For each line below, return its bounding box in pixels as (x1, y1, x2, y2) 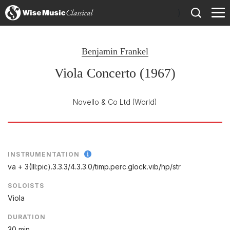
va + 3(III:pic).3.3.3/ (8, 162, 70, 171)
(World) (132, 98, 157, 106)
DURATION (8, 213, 46, 221)
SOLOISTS (8, 182, 44, 190)
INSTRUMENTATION (8, 150, 80, 158)
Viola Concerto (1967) (54, 66, 176, 81)
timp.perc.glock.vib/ (95, 162, 161, 171)
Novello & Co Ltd (73, 98, 130, 106)
